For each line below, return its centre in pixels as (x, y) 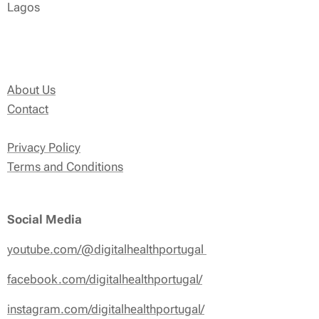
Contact (28, 109)
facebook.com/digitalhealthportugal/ (105, 279)
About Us (31, 89)
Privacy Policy (44, 147)
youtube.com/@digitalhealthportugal (107, 249)
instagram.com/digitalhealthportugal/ (106, 309)
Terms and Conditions (65, 166)
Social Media (45, 219)
